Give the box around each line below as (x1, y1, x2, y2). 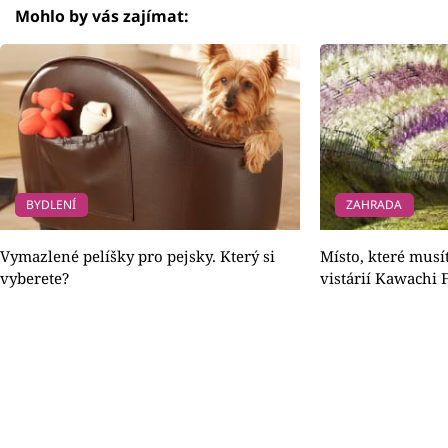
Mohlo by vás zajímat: (15, 4, 189, 27)
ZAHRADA (346, 195, 403, 213)
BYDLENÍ (26, 195, 77, 213)
